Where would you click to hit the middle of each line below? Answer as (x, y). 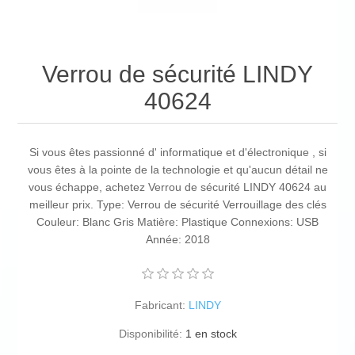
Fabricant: (160, 305)
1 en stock (211, 334)
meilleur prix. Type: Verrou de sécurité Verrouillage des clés (177, 205)
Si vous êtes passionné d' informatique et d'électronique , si (177, 153)
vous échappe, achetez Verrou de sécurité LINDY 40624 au (177, 187)
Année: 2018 (177, 240)
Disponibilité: (150, 334)
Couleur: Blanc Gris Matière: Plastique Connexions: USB (177, 222)
